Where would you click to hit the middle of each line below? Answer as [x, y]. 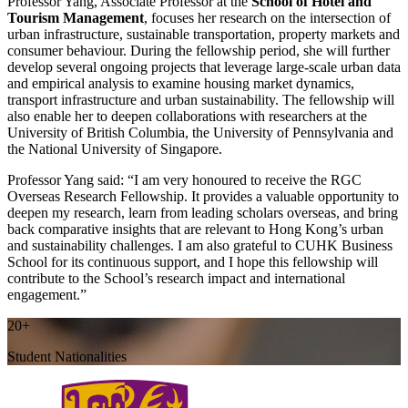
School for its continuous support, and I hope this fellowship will [193, 261]
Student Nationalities [67, 356]
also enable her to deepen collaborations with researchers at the [187, 116]
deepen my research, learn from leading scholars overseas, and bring [203, 212]
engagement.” [47, 294]
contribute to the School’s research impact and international [176, 278]
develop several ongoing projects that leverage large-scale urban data [204, 66]
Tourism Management [76, 17]
